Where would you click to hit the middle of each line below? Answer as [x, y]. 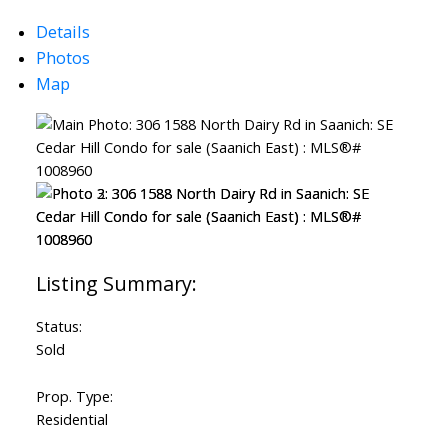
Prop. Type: [74, 396]
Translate [208, 41]
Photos [62, 58]
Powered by [85, 41]
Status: [58, 326]
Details [62, 32]
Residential [71, 419]
